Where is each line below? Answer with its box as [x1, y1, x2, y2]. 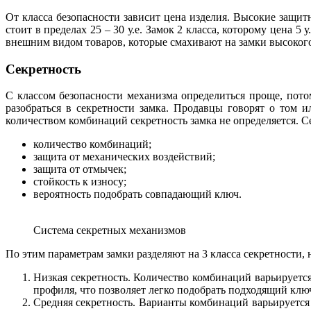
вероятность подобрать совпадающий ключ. [33, 188, 242, 201]
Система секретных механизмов [33, 224, 186, 237]
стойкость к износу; [33, 176, 126, 188]
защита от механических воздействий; [33, 151, 215, 163]
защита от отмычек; [33, 163, 126, 176]
